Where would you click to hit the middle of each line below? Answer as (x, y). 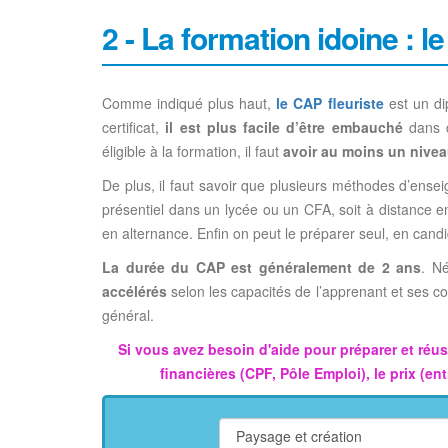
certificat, (134, 127)
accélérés (134, 291)
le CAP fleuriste (330, 103)
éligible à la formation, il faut (192, 151)
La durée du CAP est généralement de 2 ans (262, 267)
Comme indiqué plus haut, (189, 103)
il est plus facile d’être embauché (284, 127)
